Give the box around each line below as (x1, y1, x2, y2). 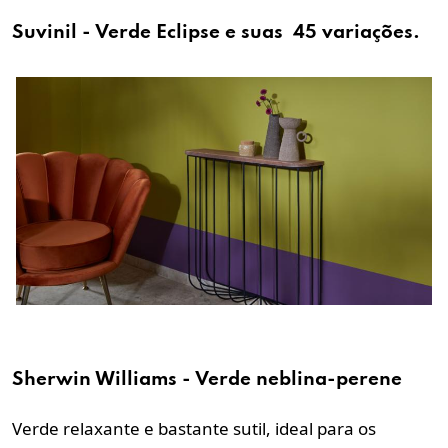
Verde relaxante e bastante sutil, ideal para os (12, 416, 376, 440)
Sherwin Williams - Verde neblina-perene (12, 369, 402, 389)
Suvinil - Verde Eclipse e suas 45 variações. (12, 22, 420, 42)
